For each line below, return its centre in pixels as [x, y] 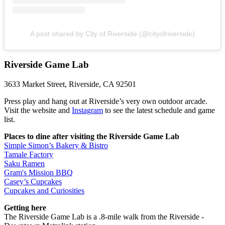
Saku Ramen [24, 163]
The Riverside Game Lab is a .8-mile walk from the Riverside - [104, 216]
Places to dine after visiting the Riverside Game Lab [92, 136]
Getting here [25, 207]
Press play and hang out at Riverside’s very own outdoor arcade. [106, 101]
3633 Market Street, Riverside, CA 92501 [70, 84]
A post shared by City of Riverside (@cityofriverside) [113, 34]
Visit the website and [38, 110]
